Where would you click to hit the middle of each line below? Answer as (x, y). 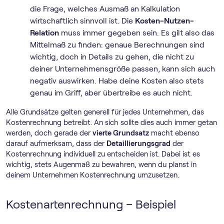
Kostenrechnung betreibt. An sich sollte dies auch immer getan (111, 122)
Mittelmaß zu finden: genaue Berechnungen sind (117, 45)
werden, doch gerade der (49, 133)
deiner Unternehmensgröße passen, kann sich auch (122, 69)
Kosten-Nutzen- (164, 21)
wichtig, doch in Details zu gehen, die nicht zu (112, 57)
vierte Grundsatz (121, 133)
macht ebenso (174, 133)
